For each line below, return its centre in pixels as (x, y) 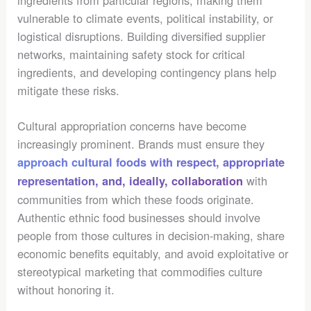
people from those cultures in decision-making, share (151, 235)
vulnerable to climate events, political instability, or (145, 18)
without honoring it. (66, 289)
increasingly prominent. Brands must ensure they (141, 143)
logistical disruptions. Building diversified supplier (142, 36)
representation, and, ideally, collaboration (131, 180)
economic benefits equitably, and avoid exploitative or (153, 253)
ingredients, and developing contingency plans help (147, 73)
